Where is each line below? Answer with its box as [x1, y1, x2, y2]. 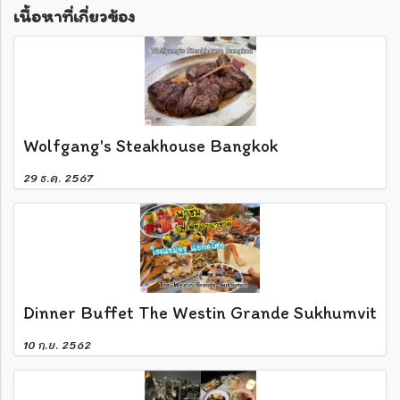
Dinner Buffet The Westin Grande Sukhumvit [23, 301, 377, 323]
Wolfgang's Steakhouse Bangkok [23, 134, 279, 156]
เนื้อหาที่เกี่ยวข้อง [13, 4, 135, 27]
